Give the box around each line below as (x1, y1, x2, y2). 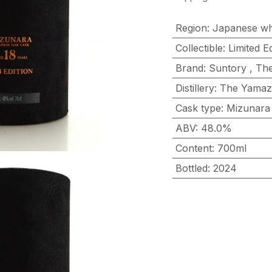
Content (175, 142, 212, 154)
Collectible (175, 42, 223, 54)
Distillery (175, 82, 214, 94)
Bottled (175, 162, 208, 174)
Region (175, 22, 207, 34)
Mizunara (226, 102, 270, 114)
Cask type (175, 102, 221, 114)
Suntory (208, 62, 246, 74)
